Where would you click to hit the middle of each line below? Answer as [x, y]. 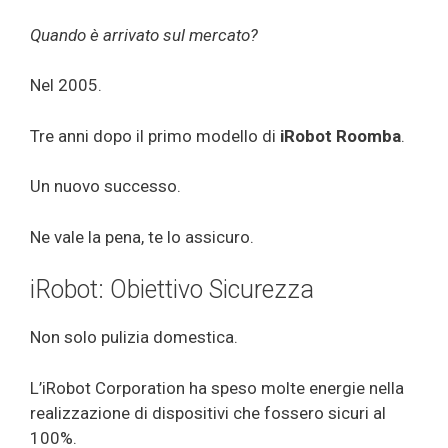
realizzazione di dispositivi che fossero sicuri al [208, 412]
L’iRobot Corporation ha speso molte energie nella [217, 387]
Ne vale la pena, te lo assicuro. [142, 236]
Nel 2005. [66, 85]
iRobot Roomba [340, 135]
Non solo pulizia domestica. [134, 337]
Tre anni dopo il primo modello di [155, 135]
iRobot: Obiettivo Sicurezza [172, 290]
